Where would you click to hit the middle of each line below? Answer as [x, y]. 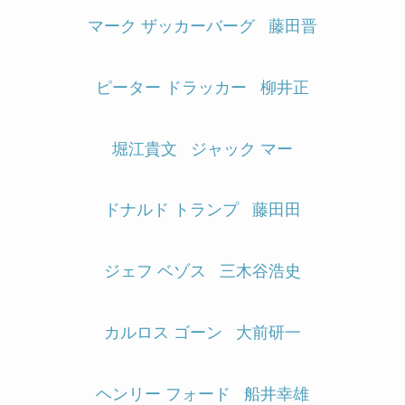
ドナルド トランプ [171, 210]
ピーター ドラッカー [171, 87]
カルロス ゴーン [163, 333]
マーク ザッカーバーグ [171, 26]
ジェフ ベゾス [155, 272]
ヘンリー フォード [163, 394]
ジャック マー [242, 149]
